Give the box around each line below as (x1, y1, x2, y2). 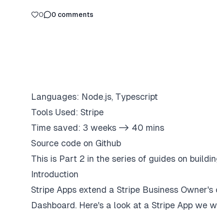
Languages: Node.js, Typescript (31, 92, 158, 102)
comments (58, 11, 93, 18)
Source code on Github (31, 138, 121, 148)
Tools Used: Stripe (31, 107, 104, 117)
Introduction (31, 169, 78, 179)
